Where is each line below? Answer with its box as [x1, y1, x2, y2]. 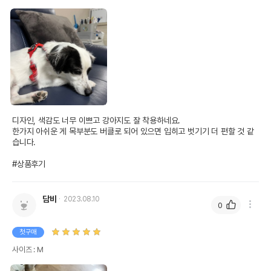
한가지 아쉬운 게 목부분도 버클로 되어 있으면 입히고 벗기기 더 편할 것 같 [12, 126, 254, 136]
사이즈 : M [12, 245, 44, 254]
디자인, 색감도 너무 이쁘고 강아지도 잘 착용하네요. [12, 116, 181, 125]
